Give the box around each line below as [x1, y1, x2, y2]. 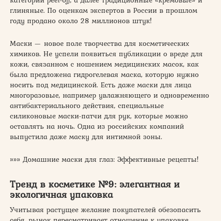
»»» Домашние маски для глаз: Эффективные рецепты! [10, 153, 199, 165]
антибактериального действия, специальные [10, 100, 164, 111]
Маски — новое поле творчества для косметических [10, 37, 189, 49]
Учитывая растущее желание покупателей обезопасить [10, 204, 201, 215]
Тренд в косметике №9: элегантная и [10, 177, 180, 191]
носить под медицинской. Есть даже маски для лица [10, 79, 191, 90]
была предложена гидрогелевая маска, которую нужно [10, 69, 199, 80]
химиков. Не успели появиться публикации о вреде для [10, 48, 203, 59]
